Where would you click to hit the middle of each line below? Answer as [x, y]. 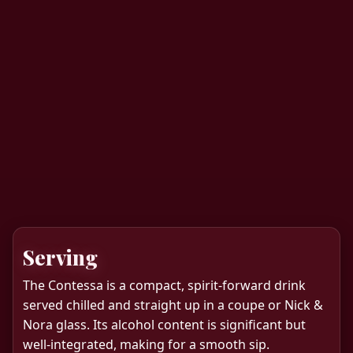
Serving [60, 257]
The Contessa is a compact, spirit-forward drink [164, 285]
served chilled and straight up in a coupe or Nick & [173, 305]
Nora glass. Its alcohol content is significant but [164, 324]
